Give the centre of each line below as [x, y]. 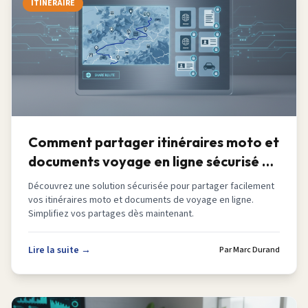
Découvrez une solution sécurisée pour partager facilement [151, 186]
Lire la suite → [59, 250]
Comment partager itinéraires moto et [154, 142]
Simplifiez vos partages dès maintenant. [111, 214]
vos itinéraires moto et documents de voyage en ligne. [141, 200]
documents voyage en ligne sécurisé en [153, 161]
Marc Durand [256, 250]
